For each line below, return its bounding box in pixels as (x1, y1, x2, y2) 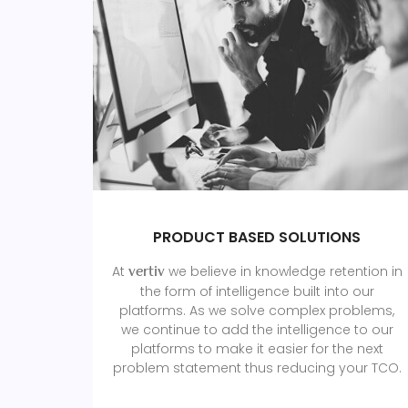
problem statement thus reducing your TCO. (112, 359, 402, 377)
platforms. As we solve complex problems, (119, 301, 394, 320)
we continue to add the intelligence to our (120, 321, 393, 339)
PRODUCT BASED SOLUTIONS (153, 227, 361, 248)
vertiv (127, 267, 165, 279)
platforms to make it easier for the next (130, 340, 383, 358)
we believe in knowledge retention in (164, 262, 403, 280)
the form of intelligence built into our (139, 282, 374, 301)
